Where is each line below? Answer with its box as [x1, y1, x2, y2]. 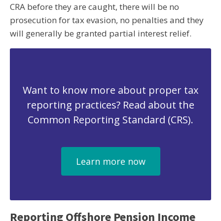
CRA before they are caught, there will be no [10, 1, 179, 12]
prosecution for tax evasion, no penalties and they [10, 14, 204, 26]
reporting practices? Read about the [27, 98, 194, 111]
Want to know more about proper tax [23, 83, 198, 97]
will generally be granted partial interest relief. [10, 28, 191, 39]
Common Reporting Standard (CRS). [28, 113, 193, 126]
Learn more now [75, 155, 146, 167]
